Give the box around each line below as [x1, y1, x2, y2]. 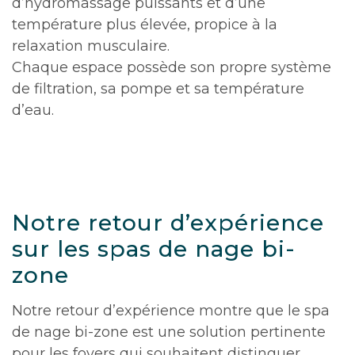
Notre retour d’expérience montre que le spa [12, 302, 330, 319]
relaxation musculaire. [12, 37, 170, 55]
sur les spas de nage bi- [12, 235, 296, 262]
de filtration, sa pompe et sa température [12, 80, 304, 97]
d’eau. [12, 101, 54, 119]
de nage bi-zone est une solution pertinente [12, 323, 326, 341]
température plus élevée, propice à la [12, 16, 277, 33]
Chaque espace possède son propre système [12, 59, 331, 76]
